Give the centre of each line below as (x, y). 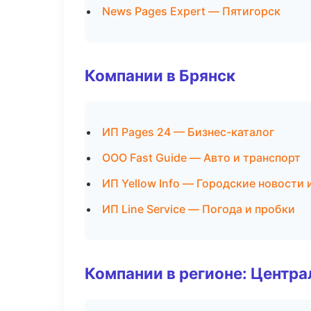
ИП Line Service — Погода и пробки (199, 209)
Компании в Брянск (160, 75)
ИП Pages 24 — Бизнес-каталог (188, 132)
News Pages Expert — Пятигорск (191, 11)
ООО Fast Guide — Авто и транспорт (201, 158)
